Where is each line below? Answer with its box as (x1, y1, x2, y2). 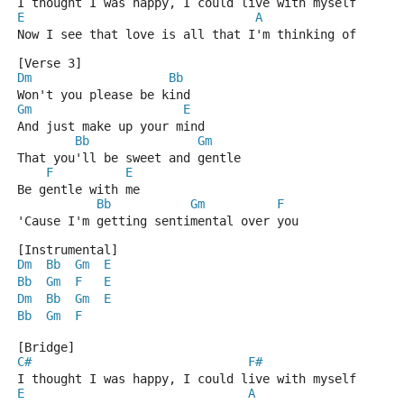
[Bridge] (17, 340, 75, 354)
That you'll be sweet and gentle (17, 151, 241, 165)
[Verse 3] (17, 56, 82, 70)
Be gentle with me (17, 182, 140, 197)
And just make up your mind (17, 119, 205, 133)
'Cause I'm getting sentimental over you (17, 214, 298, 228)
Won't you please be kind (17, 87, 190, 102)
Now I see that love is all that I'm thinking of (17, 27, 356, 41)
